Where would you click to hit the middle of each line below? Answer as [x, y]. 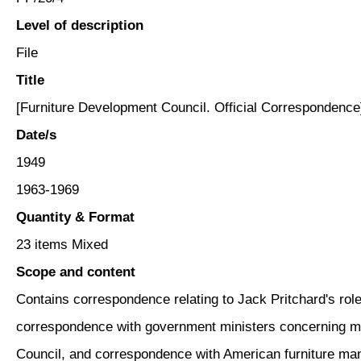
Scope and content [76, 272]
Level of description [80, 25]
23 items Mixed [62, 244]
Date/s [36, 135]
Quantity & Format [75, 217]
